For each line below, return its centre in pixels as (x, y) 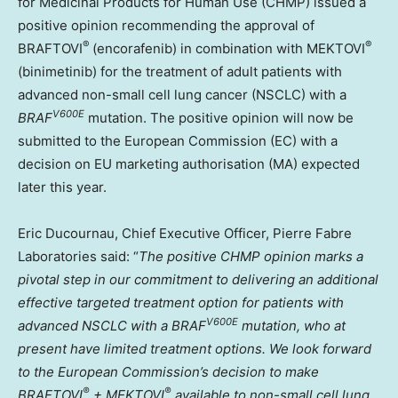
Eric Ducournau (66, 233)
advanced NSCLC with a (95, 325)
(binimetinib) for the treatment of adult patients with (180, 71)
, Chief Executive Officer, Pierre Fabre (233, 233)
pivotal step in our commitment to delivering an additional (198, 279)
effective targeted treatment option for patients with (181, 302)
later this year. (62, 187)
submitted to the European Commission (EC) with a (178, 140)
